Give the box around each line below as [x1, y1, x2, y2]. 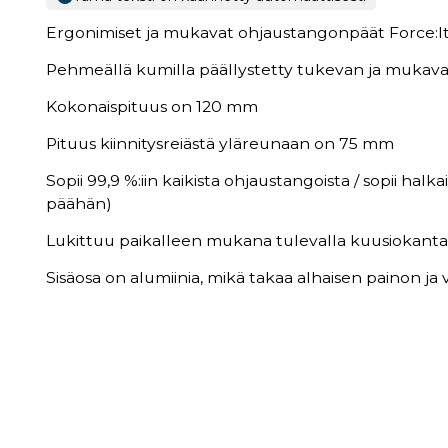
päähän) [46, 193, 112, 213]
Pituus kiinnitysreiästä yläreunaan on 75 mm [46, 133, 394, 153]
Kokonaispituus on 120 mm [46, 96, 258, 116]
